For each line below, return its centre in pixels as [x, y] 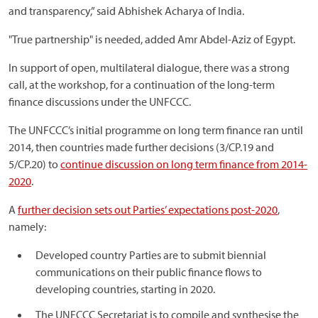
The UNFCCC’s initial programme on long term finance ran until [156, 130]
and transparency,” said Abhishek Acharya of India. [126, 10]
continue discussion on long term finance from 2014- [184, 164]
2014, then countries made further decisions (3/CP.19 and [141, 147]
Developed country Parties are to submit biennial [151, 254]
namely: [27, 226]
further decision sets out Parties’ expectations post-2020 [148, 209]
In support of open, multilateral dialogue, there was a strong [149, 67]
